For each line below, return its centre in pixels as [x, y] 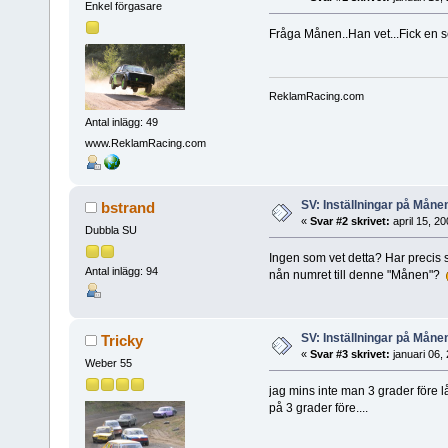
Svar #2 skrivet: [349, 221]
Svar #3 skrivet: [349, 354]
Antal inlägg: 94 [121, 270]
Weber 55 [108, 363]
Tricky [122, 341]
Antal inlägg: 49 [121, 121]
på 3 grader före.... [318, 408]
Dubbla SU [110, 230]
